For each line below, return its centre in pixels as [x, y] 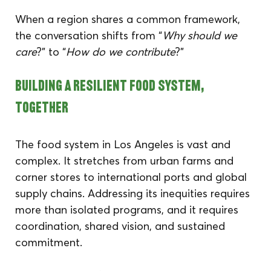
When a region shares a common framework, [129, 19]
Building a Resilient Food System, [111, 87]
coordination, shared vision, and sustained [122, 226]
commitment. [49, 242]
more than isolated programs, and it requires [129, 209]
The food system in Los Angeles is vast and [125, 144]
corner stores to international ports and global [133, 177]
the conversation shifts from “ [89, 35]
